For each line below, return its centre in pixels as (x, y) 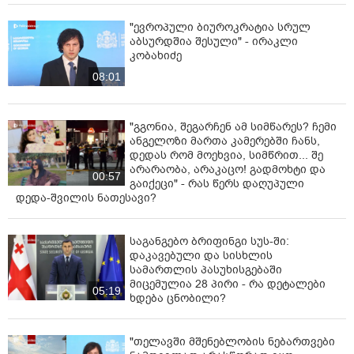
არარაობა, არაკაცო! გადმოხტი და (228, 169)
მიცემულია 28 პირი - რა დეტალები (228, 284)
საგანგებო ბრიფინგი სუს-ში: (209, 241)
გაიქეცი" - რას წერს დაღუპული (217, 183)
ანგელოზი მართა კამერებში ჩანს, (225, 141)
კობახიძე (156, 55)
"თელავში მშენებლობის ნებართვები (232, 341)
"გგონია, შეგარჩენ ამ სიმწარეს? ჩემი (233, 126)
